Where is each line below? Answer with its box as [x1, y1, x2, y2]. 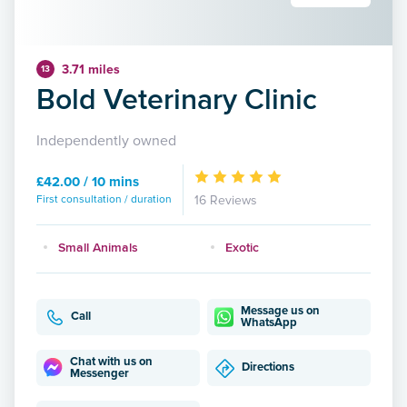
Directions [242, 360, 294, 375]
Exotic [225, 237, 259, 256]
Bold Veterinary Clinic [36, 76, 317, 120]
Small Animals [58, 237, 138, 256]
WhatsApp [241, 314, 298, 330]
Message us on [241, 303, 321, 318]
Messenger [70, 365, 130, 381]
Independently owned [36, 131, 176, 150]
